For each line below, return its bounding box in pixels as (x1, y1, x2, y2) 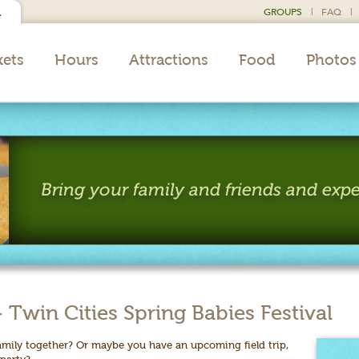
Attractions (129, 51, 208, 68)
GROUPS (264, 5, 302, 18)
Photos (306, 51, 357, 68)
